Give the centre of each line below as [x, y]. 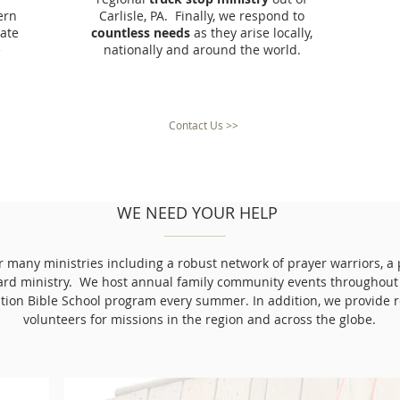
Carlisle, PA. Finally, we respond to [202, 16]
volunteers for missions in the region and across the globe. [199, 319]
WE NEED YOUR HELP [197, 212]
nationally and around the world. [202, 50]
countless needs [142, 33]
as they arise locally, [253, 33]
